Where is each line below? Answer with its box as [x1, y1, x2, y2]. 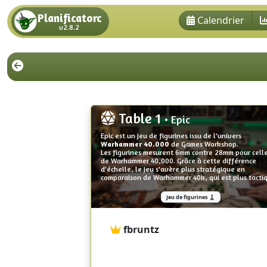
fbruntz [123, 222, 159, 236]
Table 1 [115, 109, 164, 127]
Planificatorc [37, 11, 101, 24]
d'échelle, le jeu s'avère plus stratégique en [101, 164, 245, 173]
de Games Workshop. [171, 139, 238, 148]
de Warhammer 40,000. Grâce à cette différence [101, 156, 256, 165]
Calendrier [197, 13, 245, 27]
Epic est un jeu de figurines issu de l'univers [101, 131, 241, 140]
